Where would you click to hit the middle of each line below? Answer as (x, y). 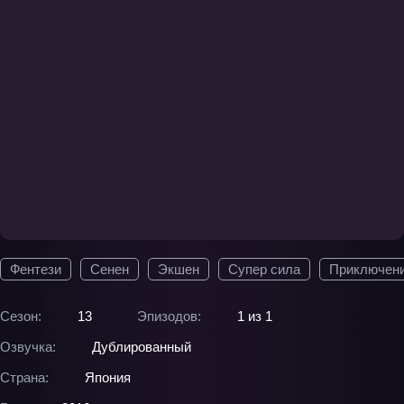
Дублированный (142, 347)
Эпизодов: (169, 316)
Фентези (36, 269)
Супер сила (264, 269)
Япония (108, 377)
